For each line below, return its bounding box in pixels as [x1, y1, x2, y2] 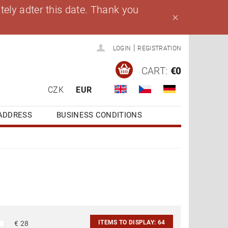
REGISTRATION [137, 45, 182, 52]
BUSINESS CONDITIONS [56, 110, 142, 120]
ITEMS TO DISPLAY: [98, 219, 158, 226]
